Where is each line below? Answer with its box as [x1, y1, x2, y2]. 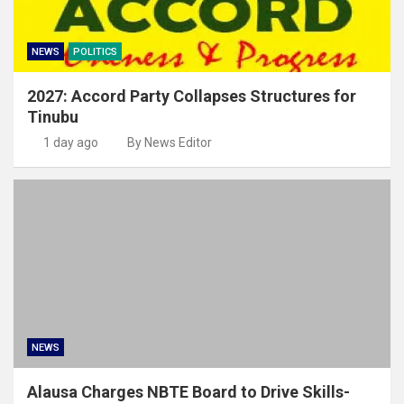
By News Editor [127, 134, 212, 150]
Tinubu [27, 106, 78, 126]
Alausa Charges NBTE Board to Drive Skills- [27, 381, 350, 401]
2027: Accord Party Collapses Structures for [27, 86, 356, 106]
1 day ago [42, 134, 98, 150]
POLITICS [73, 45, 117, 58]
